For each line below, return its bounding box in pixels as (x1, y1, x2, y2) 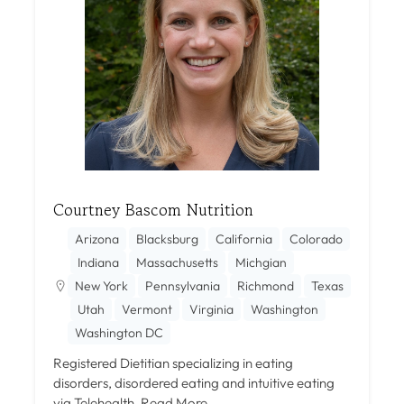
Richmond (237, 277, 294, 294)
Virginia (189, 300, 234, 317)
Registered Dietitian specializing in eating (53, 353, 293, 372)
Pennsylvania (145, 277, 220, 294)
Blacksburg (136, 230, 198, 247)
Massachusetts (136, 253, 218, 271)
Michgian (235, 253, 287, 271)
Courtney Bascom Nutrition (53, 197, 253, 221)
